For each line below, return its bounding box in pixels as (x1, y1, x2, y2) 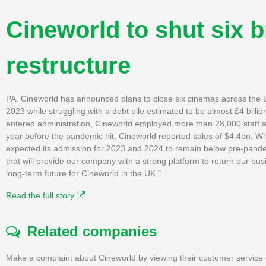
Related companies (20, 223, 157, 239)
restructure (6, 52, 131, 78)
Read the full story (6, 190, 77, 200)
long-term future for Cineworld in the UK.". (6, 168, 163, 178)
